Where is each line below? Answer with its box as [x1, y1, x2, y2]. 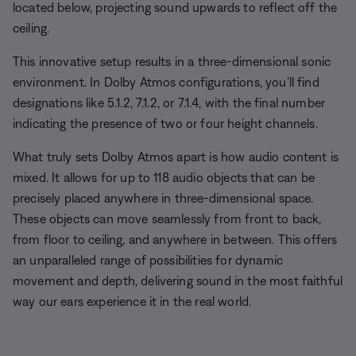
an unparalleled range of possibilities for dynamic [13, 252, 284, 267]
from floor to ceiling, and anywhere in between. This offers [13, 231, 338, 246]
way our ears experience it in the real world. [13, 293, 252, 308]
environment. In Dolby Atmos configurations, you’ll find [13, 74, 319, 89]
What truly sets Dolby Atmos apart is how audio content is [13, 149, 339, 164]
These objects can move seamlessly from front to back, [13, 211, 322, 226]
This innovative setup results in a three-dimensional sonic [13, 53, 331, 68]
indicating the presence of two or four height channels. [13, 115, 318, 130]
